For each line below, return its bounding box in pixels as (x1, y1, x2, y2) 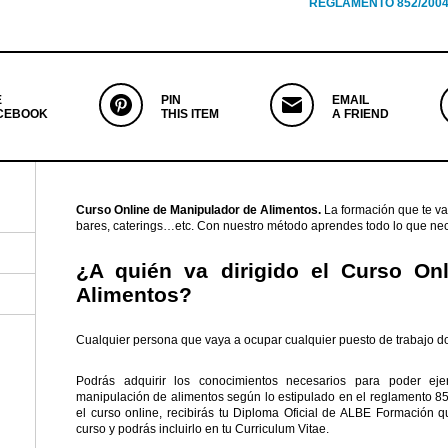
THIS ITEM (160, 107, 219, 122)
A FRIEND (331, 107, 389, 122)
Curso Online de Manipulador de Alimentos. (76, 203, 321, 218)
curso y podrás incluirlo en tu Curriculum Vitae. (76, 422, 329, 437)
